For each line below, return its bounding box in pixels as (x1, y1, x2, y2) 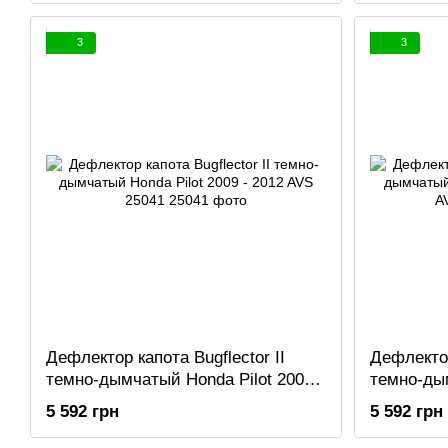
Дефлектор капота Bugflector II (46, 347, 285, 367)
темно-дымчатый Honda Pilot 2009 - (46, 369, 324, 389)
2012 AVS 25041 (46, 391, 169, 411)
